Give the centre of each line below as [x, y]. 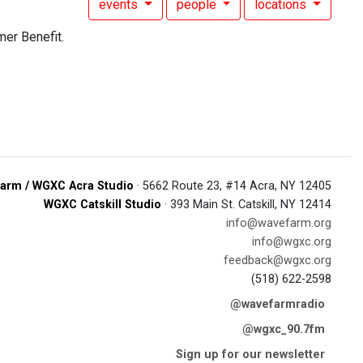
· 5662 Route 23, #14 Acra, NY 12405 [233, 186]
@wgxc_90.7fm [284, 329]
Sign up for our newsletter [250, 354]
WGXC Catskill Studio [102, 205]
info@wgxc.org [292, 242]
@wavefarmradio [278, 304]
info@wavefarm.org [279, 223]
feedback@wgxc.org [278, 261]
